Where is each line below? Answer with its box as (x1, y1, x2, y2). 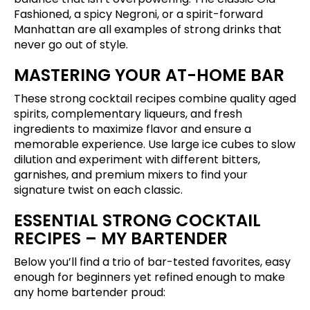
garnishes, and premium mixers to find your (14, 166, 248, 183)
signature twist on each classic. (14, 181, 183, 198)
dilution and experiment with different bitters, (14, 151, 260, 167)
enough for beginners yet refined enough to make (14, 268, 285, 285)
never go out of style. (14, 36, 128, 53)
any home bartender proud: (14, 284, 165, 300)
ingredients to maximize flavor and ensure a (14, 120, 251, 137)
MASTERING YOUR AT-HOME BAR (14, 63, 284, 86)
